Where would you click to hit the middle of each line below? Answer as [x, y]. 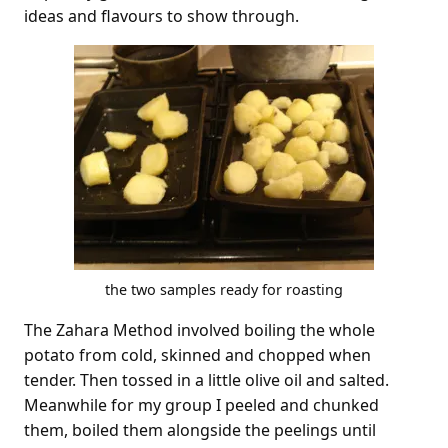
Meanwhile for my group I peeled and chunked [201, 404]
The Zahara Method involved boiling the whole [199, 329]
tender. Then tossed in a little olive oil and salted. [206, 379]
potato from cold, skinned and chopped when [197, 354]
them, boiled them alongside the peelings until [200, 429]
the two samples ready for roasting [224, 289]
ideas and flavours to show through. [161, 15]
